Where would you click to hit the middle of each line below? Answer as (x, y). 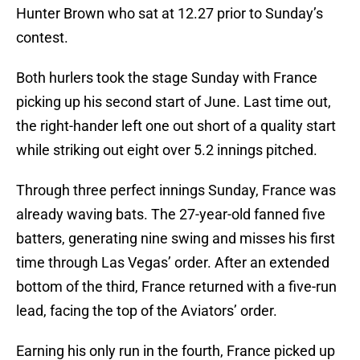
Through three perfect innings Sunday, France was (176, 190)
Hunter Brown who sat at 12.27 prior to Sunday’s (170, 14)
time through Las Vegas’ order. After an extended (173, 263)
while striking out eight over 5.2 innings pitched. (167, 150)
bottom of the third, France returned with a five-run (176, 287)
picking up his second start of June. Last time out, (174, 102)
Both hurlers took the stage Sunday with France (167, 78)
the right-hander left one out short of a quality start (176, 126)
